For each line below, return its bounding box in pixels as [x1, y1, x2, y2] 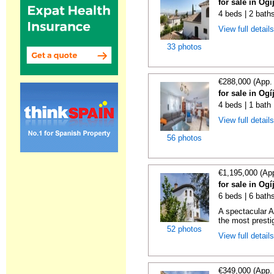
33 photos [167, 42, 202, 51]
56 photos [167, 133, 202, 143]
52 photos [167, 224, 202, 234]
